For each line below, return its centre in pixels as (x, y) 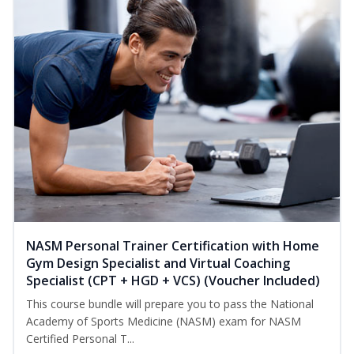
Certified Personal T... (80, 339)
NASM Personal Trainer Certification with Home (173, 246)
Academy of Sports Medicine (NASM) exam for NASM (164, 322)
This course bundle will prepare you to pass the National (170, 304)
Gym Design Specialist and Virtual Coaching (158, 264)
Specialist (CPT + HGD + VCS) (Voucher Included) (173, 281)
